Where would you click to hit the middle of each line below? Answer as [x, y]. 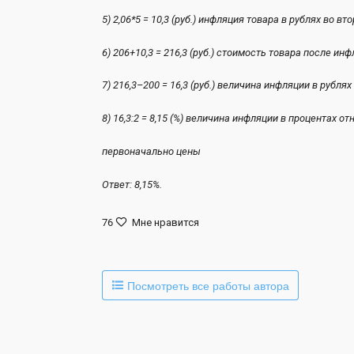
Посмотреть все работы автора [207, 285]
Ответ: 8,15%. [134, 185]
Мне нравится [165, 222]
